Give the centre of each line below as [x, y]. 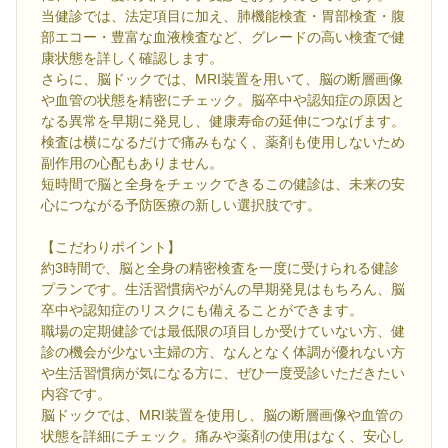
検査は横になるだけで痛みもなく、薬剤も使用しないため [223, 142]
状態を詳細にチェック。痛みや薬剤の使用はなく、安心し [223, 436]
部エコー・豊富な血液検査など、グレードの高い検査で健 [223, 37]
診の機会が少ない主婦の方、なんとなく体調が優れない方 [223, 352]
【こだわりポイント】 [111, 247]
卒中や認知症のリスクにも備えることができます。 [202, 310]
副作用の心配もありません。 [132, 163]
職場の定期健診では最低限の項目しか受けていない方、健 [223, 331]
